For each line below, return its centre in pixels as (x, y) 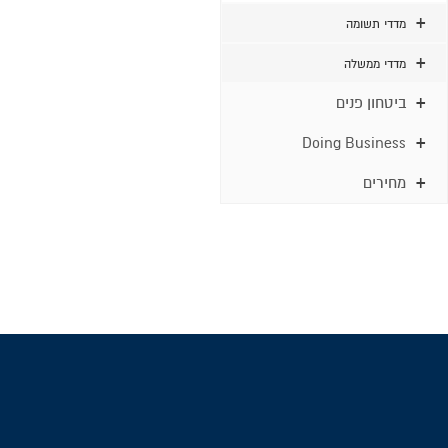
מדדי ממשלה (375, 64)
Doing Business (354, 143)
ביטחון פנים (371, 103)
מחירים (384, 183)
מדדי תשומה (376, 24)
